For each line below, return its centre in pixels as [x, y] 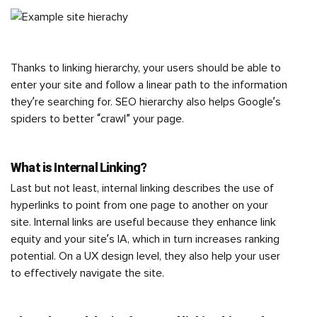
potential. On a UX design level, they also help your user [145, 256]
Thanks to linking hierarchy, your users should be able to [146, 68]
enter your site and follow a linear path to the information [149, 85]
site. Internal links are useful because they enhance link [143, 222]
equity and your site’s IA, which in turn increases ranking [145, 239]
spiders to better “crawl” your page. [97, 119]
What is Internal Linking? [79, 167]
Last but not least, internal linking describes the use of [142, 188]
